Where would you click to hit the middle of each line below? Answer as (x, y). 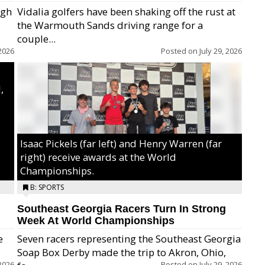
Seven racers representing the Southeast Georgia (129, 239)
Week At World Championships (96, 221)
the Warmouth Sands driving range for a (110, 25)
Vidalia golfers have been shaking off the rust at (126, 12)
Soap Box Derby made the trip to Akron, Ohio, (122, 252)
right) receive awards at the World (98, 157)
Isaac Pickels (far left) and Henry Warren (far (121, 143)
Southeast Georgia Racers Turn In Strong (122, 209)
